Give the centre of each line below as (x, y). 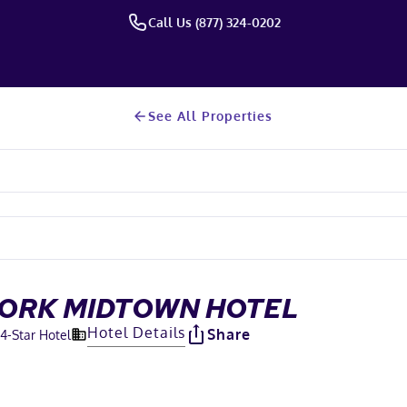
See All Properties (210, 116)
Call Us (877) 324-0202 (214, 22)
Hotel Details (136, 332)
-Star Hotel (39, 334)
